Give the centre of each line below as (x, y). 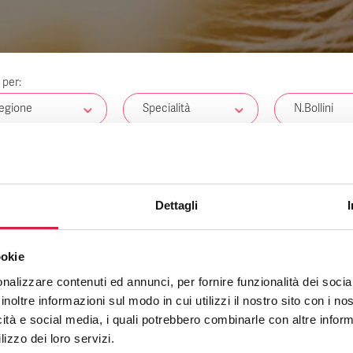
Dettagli (176, 205)
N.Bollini (314, 108)
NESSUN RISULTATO (176, 260)
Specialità (166, 108)
